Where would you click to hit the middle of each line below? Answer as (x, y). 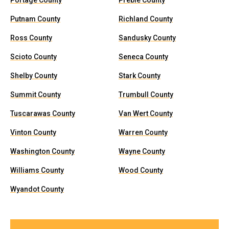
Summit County (36, 95)
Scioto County (33, 57)
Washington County (42, 151)
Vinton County (33, 132)
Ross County (31, 38)
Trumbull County (146, 95)
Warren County (143, 132)
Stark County (140, 76)
